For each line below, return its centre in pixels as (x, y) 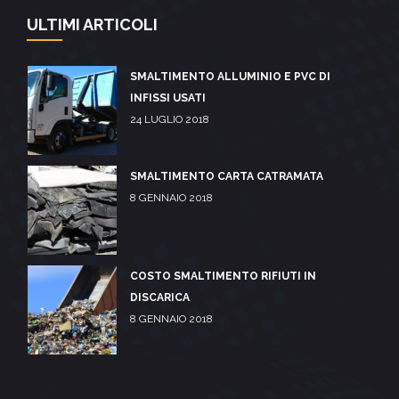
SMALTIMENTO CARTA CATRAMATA (227, 176)
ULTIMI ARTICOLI (92, 24)
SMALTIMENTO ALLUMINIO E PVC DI (230, 77)
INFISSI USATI (168, 98)
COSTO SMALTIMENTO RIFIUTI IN (223, 276)
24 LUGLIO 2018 (170, 119)
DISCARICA (160, 297)
